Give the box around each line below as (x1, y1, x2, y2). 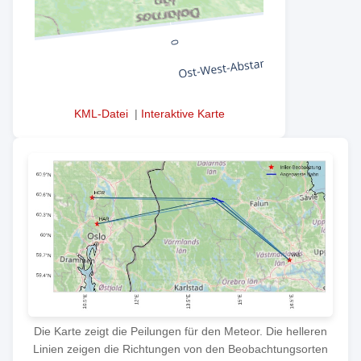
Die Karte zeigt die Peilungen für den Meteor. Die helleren (34, 325, 327, 338)
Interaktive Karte (140, 106, 225, 120)
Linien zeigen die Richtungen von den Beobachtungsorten (33, 342, 328, 356)
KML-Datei (73, 106, 128, 120)
